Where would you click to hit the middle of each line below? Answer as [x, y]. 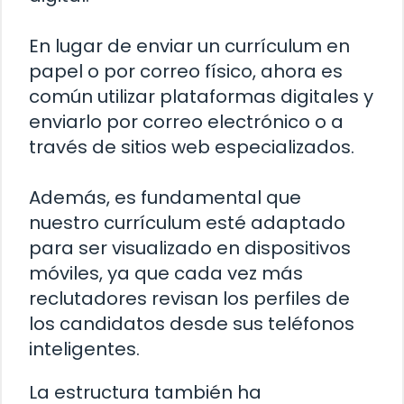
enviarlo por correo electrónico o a [186, 121]
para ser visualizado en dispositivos [190, 248]
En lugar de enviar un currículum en [189, 46]
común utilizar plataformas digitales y [201, 96]
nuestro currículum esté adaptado [187, 222]
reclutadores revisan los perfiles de [189, 298]
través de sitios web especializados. [192, 147]
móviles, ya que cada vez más [166, 273]
